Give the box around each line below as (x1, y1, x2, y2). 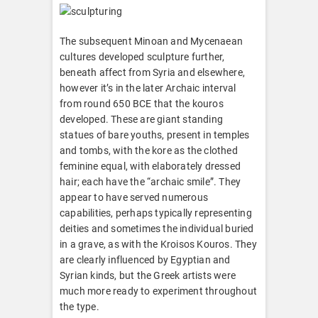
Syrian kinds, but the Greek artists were (60, 269, 236, 281)
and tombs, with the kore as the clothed (60, 144, 238, 156)
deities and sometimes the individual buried (60, 222, 254, 234)
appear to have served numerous (60, 191, 208, 203)
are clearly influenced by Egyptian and (60, 253, 231, 265)
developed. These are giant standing (60, 113, 223, 125)
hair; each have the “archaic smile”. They (60, 175, 241, 187)
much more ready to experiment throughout (60, 285, 257, 297)
